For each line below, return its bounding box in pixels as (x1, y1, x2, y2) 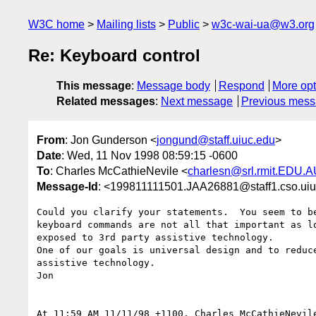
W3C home (28, 18, 85, 30)
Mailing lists (97, 18, 156, 30)
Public (168, 18, 200, 30)
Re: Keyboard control (28, 46, 200, 66)
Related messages (56, 95, 155, 108)
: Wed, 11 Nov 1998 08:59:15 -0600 (61, 149, 238, 162)
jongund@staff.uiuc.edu (157, 133, 275, 146)
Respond (218, 80, 265, 92)
